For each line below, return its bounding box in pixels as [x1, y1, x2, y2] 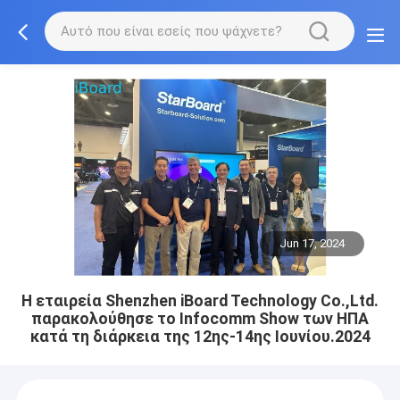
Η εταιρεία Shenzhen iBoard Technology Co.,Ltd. [21, 291, 379, 310]
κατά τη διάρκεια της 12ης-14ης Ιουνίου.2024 [29, 327, 371, 346]
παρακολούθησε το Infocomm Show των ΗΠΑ [31, 309, 369, 328]
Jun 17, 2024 [279, 237, 346, 251]
